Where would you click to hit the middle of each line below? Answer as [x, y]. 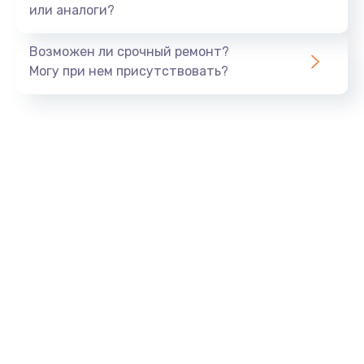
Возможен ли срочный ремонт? [129, 52]
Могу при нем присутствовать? [129, 71]
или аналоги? [72, 11]
